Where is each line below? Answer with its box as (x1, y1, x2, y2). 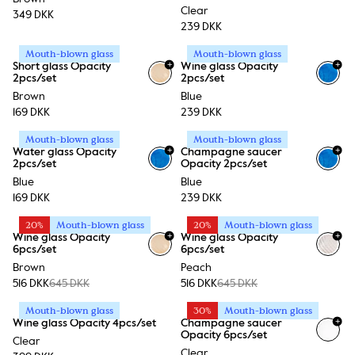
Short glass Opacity (13, 61, 111, 72)
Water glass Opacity (13, 147, 116, 158)
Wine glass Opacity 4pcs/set (13, 318, 156, 329)
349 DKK (13, 10, 54, 21)
